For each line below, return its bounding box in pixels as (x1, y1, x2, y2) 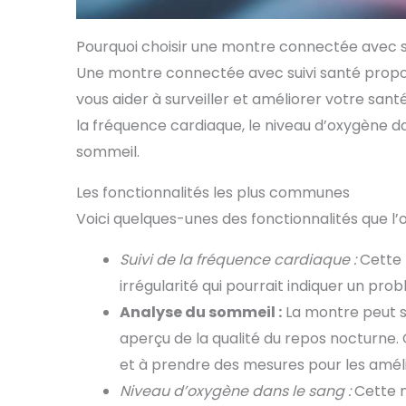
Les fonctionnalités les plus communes (76, 182, 350, 204)
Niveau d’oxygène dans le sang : (120, 381, 351, 402)
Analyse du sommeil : (120, 302, 282, 324)
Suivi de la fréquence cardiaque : (120, 249, 356, 271)
